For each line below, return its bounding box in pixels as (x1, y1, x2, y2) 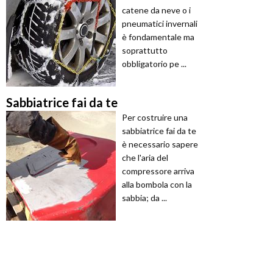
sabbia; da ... (122, 193, 167, 204)
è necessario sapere (122, 139, 198, 150)
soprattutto (122, 45, 168, 56)
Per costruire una (122, 112, 188, 123)
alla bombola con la (122, 179, 192, 190)
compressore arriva (122, 166, 194, 177)
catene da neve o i (122, 5, 191, 16)
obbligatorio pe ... (122, 58, 186, 69)
